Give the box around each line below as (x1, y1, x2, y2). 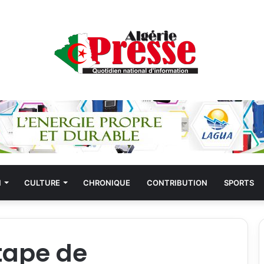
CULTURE (24, 178, 60, 187)
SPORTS (223, 178, 254, 187)
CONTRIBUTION (146, 178, 207, 187)
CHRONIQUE (82, 178, 130, 187)
